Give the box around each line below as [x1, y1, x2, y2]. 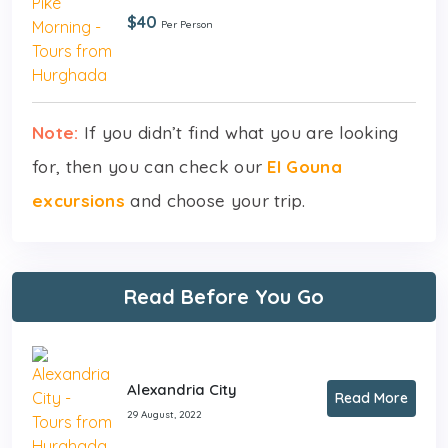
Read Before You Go [124, 283, 324, 309]
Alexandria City [127, 379, 237, 399]
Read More [335, 388, 408, 407]
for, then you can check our [32, 155, 268, 177]
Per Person [161, 18, 213, 32]
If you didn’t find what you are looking [78, 121, 399, 143]
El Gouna [267, 155, 342, 177]
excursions [32, 189, 126, 211]
